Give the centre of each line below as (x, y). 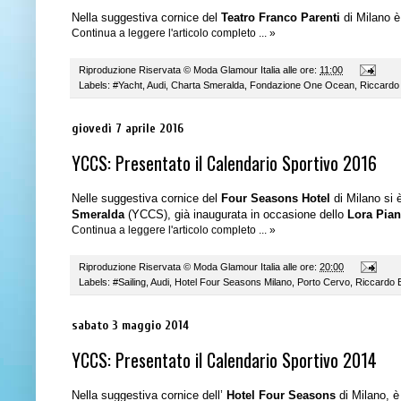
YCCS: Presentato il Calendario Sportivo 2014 (224, 359)
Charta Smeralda (208, 85)
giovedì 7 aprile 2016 (128, 128)
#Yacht (128, 85)
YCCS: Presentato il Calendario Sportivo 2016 (224, 162)
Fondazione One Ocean (302, 85)
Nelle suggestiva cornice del (146, 198)
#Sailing (129, 282)
